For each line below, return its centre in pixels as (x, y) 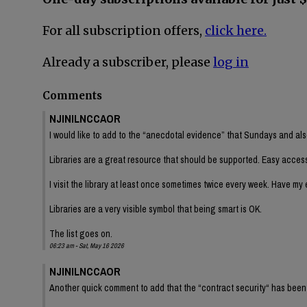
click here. (236, 30)
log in (231, 62)
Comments (72, 96)
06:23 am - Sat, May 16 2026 (87, 245)
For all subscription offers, (124, 30)
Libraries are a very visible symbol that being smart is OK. (156, 209)
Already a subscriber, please (128, 62)
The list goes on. (81, 233)
